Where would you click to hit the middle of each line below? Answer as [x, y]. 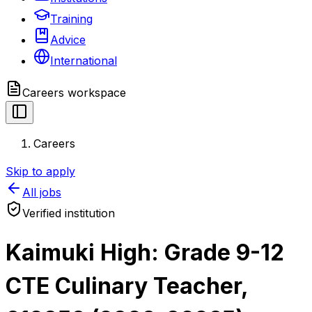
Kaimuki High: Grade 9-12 [145, 253]
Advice [68, 39]
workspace [95, 92]
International [84, 60]
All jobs [42, 192]
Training [71, 18]
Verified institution [69, 213]
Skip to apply [40, 171]
